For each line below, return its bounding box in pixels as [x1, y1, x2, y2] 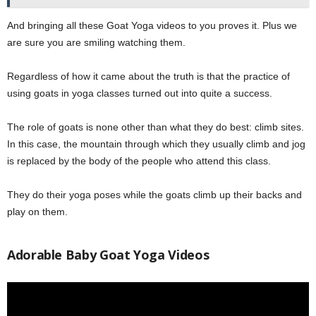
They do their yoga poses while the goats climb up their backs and [7, 188, 302, 200]
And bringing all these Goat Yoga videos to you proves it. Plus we [7, 19, 297, 31]
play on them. [7, 205, 68, 217]
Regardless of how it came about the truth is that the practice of [7, 70, 290, 82]
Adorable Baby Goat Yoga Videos [7, 245, 209, 263]
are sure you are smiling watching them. [7, 36, 186, 48]
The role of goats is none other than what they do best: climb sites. [7, 121, 304, 133]
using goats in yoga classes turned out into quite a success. [7, 87, 272, 99]
